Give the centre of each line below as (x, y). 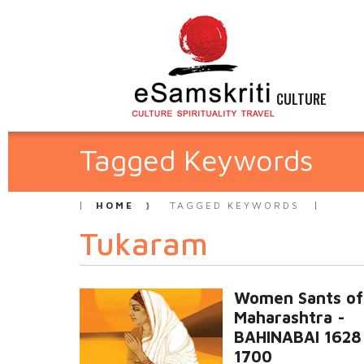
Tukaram (144, 243)
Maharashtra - (290, 317)
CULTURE (301, 99)
